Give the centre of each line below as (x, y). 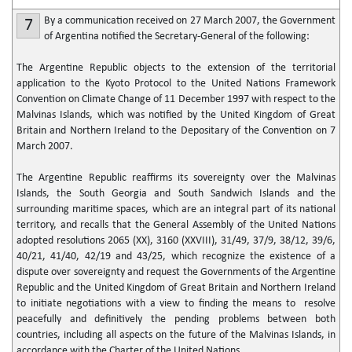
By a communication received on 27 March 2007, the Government (190, 21)
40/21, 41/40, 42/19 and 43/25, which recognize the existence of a (176, 257)
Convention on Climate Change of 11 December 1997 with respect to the (176, 99)
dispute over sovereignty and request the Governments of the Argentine (176, 272)
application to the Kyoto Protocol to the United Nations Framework (176, 84)
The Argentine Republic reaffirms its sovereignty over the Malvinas (176, 178)
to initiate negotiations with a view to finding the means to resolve (176, 304)
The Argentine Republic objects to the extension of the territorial (176, 68)
